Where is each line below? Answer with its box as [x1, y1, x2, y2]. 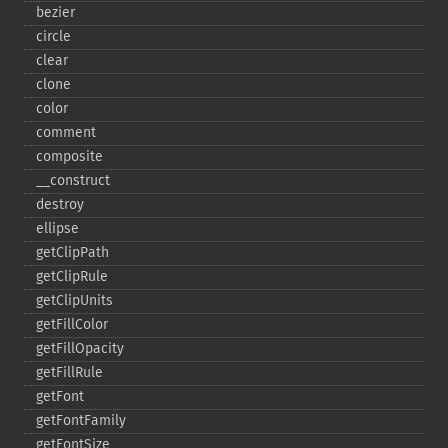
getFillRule [36, 364, 103, 381]
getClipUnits [36, 292, 113, 309]
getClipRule [36, 268, 108, 285]
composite [36, 148, 103, 165]
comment [36, 124, 96, 141]
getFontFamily [36, 412, 126, 429]
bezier [36, 4, 75, 21]
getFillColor [36, 316, 108, 333]
